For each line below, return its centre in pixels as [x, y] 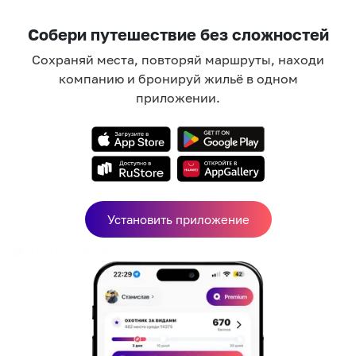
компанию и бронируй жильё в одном [178, 78]
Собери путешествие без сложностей [178, 34]
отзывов [76, 249]
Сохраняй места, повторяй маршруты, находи [178, 59]
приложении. [178, 97]
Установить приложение [178, 220]
